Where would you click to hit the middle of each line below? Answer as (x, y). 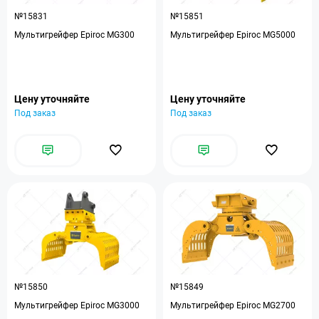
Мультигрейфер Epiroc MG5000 (233, 35)
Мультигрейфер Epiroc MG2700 (233, 305)
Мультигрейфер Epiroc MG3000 (77, 305)
